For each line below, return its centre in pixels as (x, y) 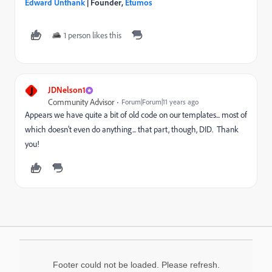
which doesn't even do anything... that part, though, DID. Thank (132, 129)
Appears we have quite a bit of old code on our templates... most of (136, 115)
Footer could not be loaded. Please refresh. (136, 265)
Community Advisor (81, 102)
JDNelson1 (67, 90)
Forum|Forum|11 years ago (160, 102)
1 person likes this (93, 35)
